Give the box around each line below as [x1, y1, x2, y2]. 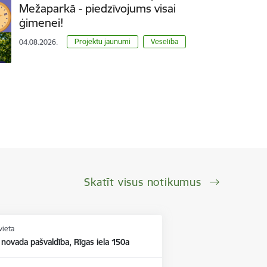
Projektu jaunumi [74, 36, 131, 46]
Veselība [150, 36, 178, 46]
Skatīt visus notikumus [84, 175, 205, 189]
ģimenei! [19, 15, 64, 30]
